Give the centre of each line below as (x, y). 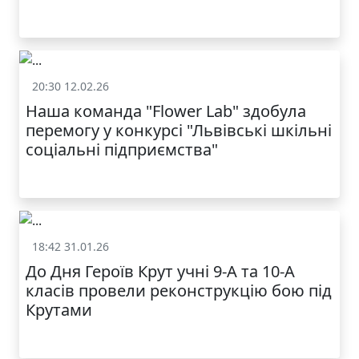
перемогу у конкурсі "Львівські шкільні (179, 131)
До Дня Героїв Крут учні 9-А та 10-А (160, 272)
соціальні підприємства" (122, 150)
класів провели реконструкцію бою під (179, 291)
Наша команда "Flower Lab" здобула (166, 111)
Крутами (59, 310)
